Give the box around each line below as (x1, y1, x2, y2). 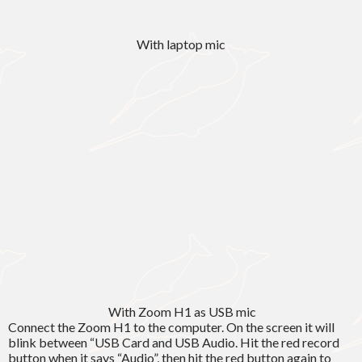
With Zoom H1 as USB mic (106, 304, 256, 320)
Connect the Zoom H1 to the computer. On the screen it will (8, 319, 335, 335)
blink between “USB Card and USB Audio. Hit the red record (8, 335, 339, 351)
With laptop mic (137, 36, 225, 53)
